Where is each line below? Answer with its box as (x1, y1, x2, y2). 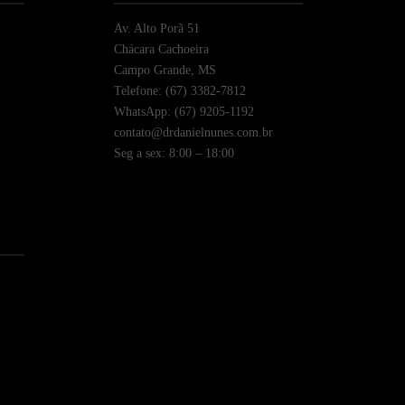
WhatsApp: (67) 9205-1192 (113, 105, 254, 119)
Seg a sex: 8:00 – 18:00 (113, 146, 234, 161)
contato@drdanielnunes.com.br (113, 126, 273, 140)
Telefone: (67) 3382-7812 (113, 84, 246, 99)
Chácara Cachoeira (113, 42, 209, 57)
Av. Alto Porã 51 (113, 22, 200, 36)
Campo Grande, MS (113, 63, 216, 78)
